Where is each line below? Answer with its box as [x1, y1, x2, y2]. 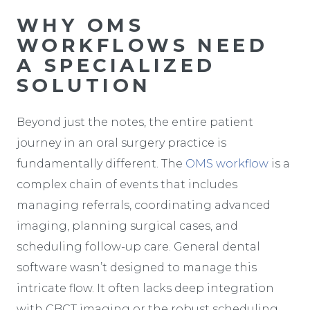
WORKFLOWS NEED [17, 33, 268, 57]
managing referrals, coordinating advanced [17, 198, 271, 212]
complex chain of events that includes [17, 177, 237, 191]
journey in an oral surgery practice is [17, 136, 226, 149]
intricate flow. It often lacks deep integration [17, 281, 274, 295]
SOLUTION [17, 73, 152, 97]
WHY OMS [17, 13, 145, 37]
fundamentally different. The [17, 156, 185, 170]
